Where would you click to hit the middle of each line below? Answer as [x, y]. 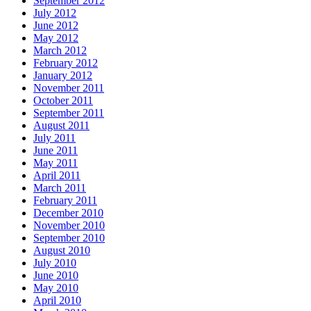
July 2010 [55, 263]
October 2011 [63, 101]
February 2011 [65, 201]
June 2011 [56, 151]
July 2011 [54, 138]
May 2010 [56, 288]
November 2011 [69, 88]
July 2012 [55, 13]
